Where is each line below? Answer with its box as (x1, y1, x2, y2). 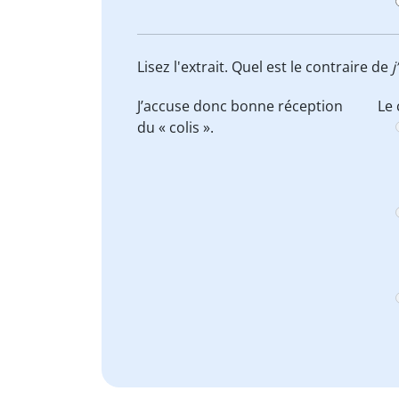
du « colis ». (137, 118, 214, 137)
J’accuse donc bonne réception (137, 96, 343, 116)
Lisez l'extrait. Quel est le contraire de (137, 57, 392, 77)
